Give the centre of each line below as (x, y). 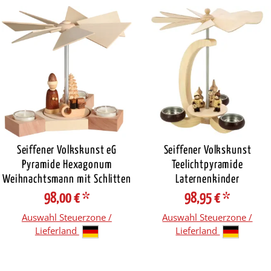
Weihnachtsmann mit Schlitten (67, 179)
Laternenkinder (207, 179)
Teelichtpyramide (207, 165)
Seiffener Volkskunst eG (67, 150)
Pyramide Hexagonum (67, 165)
